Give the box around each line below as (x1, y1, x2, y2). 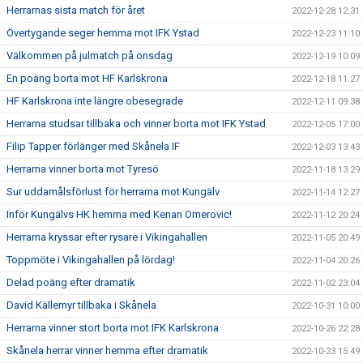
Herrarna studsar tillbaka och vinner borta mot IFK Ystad (6, 117, 266, 130)
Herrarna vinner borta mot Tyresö (6, 162, 159, 175)
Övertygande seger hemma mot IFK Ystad (6, 26, 199, 39)
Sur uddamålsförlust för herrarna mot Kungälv (6, 185, 220, 198)
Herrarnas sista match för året (6, 3, 145, 16)
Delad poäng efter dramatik (6, 275, 135, 288)
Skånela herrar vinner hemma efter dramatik (6, 344, 208, 357)
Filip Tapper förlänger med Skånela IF (6, 139, 180, 152)
